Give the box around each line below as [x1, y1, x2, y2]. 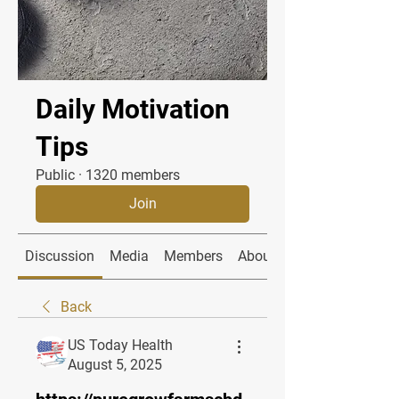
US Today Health [68, 337, 173, 354]
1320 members [85, 167, 180, 184]
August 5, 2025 [68, 356, 162, 374]
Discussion [25, 248, 95, 265]
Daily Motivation [36, 94, 230, 126]
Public [36, 167, 75, 184]
